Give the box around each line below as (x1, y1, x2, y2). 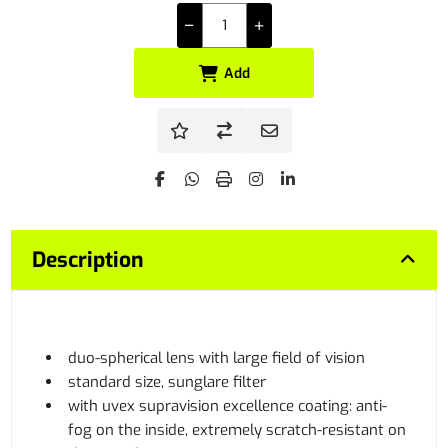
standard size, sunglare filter (68, 372, 267, 392)
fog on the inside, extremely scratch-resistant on (68, 420, 407, 440)
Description (32, 246, 145, 274)
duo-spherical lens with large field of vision (68, 348, 366, 368)
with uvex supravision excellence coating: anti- (68, 396, 388, 416)
